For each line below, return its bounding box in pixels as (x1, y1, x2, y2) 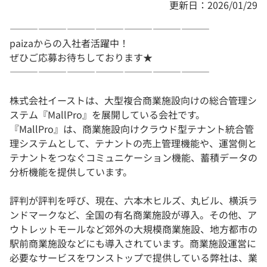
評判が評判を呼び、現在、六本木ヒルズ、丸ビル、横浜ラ (10, 193, 257, 208)
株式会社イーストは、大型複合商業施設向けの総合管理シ (10, 93, 257, 108)
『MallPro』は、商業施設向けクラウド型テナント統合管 (10, 122, 254, 136)
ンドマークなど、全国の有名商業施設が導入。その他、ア (10, 207, 257, 222)
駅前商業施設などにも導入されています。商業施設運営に (10, 236, 256, 251)
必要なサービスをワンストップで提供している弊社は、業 (10, 250, 257, 265)
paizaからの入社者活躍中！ (10, 36, 129, 51)
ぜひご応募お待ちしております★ (10, 50, 153, 65)
